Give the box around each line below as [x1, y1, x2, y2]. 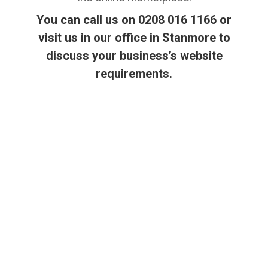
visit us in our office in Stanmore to [38, 30, 230, 45]
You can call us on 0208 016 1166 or [36, 12, 232, 27]
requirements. [96, 66, 172, 81]
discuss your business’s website [45, 48, 223, 63]
